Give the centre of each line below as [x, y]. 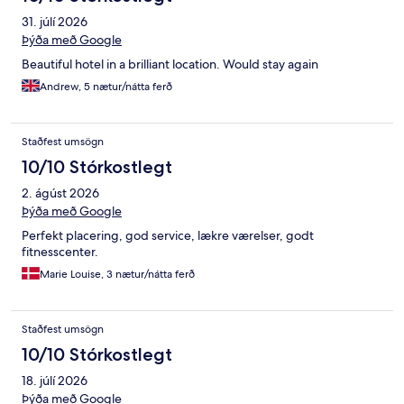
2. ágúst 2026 [60, 193]
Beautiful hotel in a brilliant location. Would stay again [170, 64]
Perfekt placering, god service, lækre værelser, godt [168, 235]
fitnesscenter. [60, 251]
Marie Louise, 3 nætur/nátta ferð [117, 274]
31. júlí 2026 [55, 21]
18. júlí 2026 [55, 380]
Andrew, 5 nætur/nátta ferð [106, 86]
